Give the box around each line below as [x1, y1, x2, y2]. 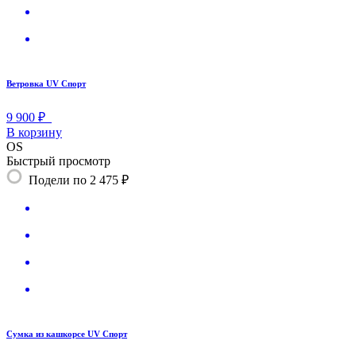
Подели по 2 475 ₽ [29, 172, 129, 187]
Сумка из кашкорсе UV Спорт [6, 328, 127, 339]
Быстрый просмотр [6, 153, 110, 168]
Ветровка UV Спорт [6, 78, 86, 88]
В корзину [6, 125, 62, 139]
